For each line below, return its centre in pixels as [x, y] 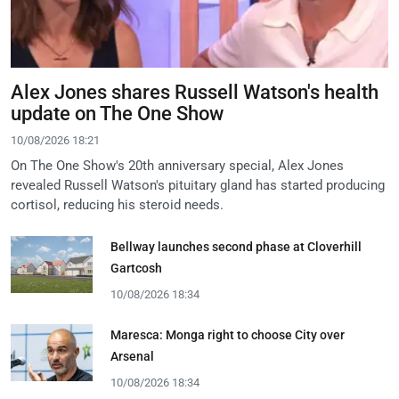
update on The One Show [117, 113]
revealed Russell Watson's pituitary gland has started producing [198, 185]
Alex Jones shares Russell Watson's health [195, 92]
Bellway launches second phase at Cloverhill [236, 246]
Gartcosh [136, 268]
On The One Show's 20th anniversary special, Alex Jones [177, 165]
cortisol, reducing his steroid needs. [117, 204]
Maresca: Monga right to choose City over [228, 334]
